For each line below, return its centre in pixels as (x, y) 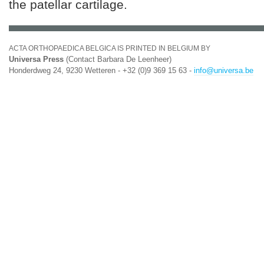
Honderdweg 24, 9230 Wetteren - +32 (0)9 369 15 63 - (101, 70)
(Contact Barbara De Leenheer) (118, 59)
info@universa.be (224, 70)
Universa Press (36, 59)
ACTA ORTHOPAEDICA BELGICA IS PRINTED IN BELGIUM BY (110, 48)
